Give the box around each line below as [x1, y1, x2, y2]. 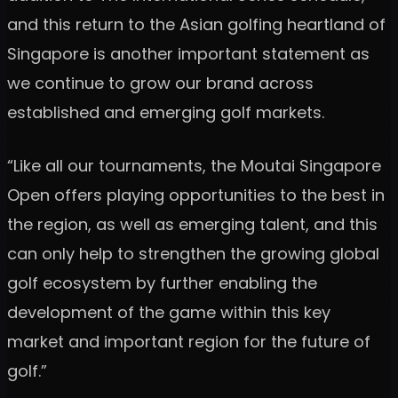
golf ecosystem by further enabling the [7, 271, 317, 294]
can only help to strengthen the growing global [7, 242, 379, 265]
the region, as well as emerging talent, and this [7, 212, 378, 235]
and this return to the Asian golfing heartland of [7, 12, 386, 36]
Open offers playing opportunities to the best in [7, 183, 385, 206]
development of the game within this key [7, 300, 330, 323]
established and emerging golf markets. [7, 100, 324, 123]
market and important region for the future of [7, 330, 370, 353]
